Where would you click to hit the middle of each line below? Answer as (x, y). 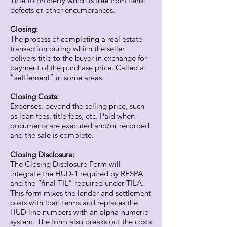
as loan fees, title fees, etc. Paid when (72, 116)
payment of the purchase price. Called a (77, 68)
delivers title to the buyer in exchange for (79, 58)
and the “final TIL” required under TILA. (77, 183)
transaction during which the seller (67, 48)
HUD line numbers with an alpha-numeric (79, 212)
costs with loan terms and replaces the (74, 202)
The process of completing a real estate (76, 39)
